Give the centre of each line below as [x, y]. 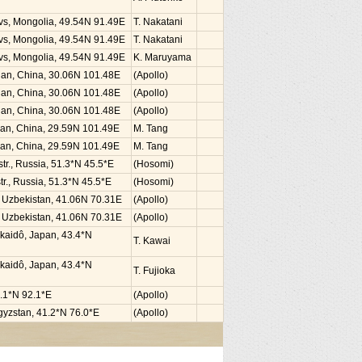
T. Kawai [152, 241]
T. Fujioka [154, 271]
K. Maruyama [162, 57]
